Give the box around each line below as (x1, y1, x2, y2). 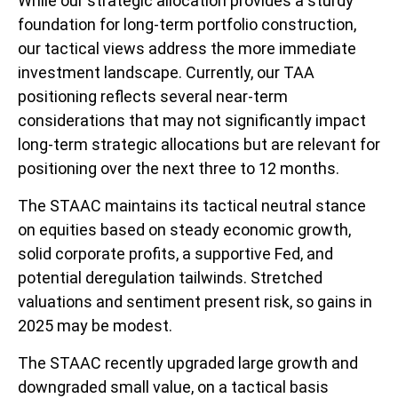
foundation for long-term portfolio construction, (18, 15, 356, 35)
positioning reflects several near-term (18, 87, 288, 107)
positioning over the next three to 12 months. (18, 159, 339, 179)
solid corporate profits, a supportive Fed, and (18, 244, 333, 264)
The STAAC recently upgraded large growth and (18, 354, 358, 373)
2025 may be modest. (18, 316, 172, 336)
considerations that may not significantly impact (18, 111, 366, 131)
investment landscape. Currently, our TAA (18, 63, 314, 83)
